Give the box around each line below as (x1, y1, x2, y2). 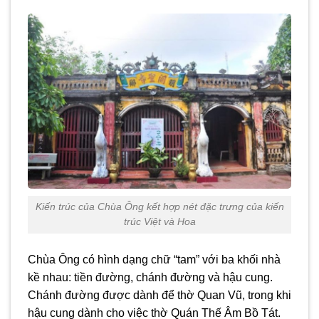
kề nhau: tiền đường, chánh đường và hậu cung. (28, 271, 273, 284)
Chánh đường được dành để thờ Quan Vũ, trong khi (28, 289, 291, 302)
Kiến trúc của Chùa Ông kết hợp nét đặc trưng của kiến (35, 201, 284, 213)
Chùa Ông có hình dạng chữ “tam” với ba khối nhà (28, 253, 281, 266)
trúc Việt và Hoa (123, 216, 196, 228)
